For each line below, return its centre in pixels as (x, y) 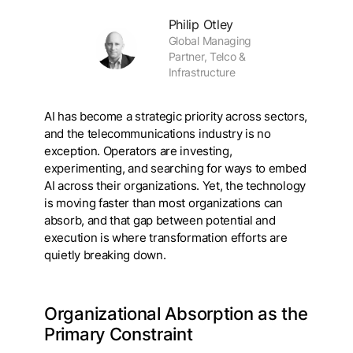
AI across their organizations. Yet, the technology (175, 186)
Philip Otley (201, 25)
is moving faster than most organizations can (163, 204)
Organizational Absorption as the (176, 314)
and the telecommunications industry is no (158, 134)
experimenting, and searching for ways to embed (175, 169)
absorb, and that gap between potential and (160, 221)
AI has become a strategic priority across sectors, (176, 117)
